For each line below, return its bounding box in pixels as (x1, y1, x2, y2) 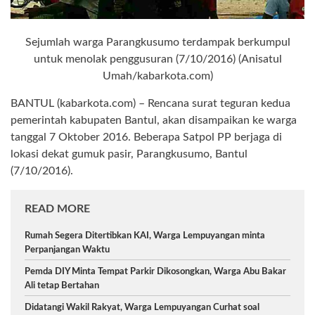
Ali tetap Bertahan (25, 281, 99, 290)
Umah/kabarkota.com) (102, 70, 213, 82)
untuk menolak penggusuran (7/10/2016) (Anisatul (33, 53, 282, 65)
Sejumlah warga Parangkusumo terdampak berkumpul (25, 36, 290, 48)
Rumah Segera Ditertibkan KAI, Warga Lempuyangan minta (25, 231, 265, 240)
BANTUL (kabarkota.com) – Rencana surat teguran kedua (11, 97, 290, 109)
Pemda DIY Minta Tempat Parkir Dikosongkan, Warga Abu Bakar (25, 266, 286, 276)
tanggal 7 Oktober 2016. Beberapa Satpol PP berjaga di (11, 131, 282, 143)
